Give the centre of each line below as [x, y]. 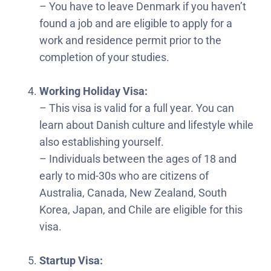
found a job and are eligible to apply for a [136, 23]
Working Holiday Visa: [93, 91]
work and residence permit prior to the [130, 40]
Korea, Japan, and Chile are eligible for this [141, 209]
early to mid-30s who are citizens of [124, 175]
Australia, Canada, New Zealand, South [133, 192]
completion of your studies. [104, 57]
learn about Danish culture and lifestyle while [146, 125]
